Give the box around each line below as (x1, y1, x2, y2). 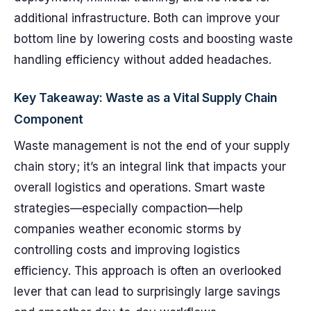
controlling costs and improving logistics (14, 243, 240, 257)
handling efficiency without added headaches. (14, 53, 271, 67)
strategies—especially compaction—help (14, 201, 243, 215)
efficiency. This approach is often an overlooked (14, 264, 281, 278)
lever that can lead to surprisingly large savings (14, 285, 280, 299)
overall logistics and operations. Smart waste (14, 180, 265, 194)
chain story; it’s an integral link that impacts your (14, 160, 286, 174)
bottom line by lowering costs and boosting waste (14, 32, 293, 46)
